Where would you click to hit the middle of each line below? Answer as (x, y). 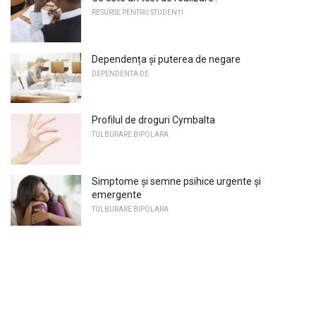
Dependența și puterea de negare (166, 59)
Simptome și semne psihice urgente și (176, 182)
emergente (117, 195)
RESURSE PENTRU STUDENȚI (138, 13)
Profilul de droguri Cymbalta (153, 120)
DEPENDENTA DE (120, 73)
